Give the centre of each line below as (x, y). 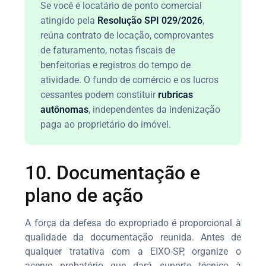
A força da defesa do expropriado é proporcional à (133, 223)
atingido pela (69, 20)
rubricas (176, 94)
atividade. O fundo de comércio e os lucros (130, 80)
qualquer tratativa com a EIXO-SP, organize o (133, 251)
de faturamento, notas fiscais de (108, 50)
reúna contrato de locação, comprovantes (127, 35)
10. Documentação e (113, 172)
